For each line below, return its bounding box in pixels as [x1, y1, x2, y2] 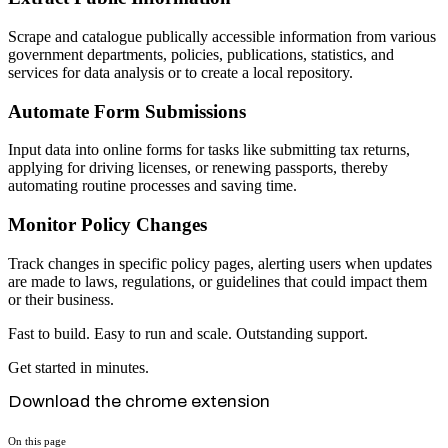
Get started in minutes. [8, 358, 149, 376]
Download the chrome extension [8, 392, 270, 410]
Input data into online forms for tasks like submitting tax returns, [8, 141, 410, 159]
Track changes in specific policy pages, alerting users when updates [8, 254, 432, 272]
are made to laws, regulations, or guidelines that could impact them [8, 272, 427, 290]
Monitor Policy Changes [8, 213, 207, 235]
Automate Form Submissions [8, 100, 246, 122]
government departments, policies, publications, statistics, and [8, 45, 394, 63]
